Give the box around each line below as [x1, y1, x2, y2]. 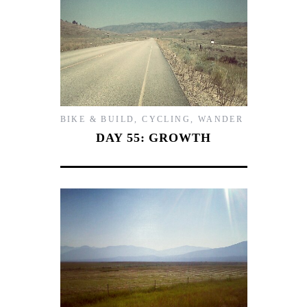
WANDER [197, 114, 244, 124]
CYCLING [142, 114, 191, 124]
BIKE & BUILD [60, 114, 135, 124]
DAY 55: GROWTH [96, 130, 211, 145]
